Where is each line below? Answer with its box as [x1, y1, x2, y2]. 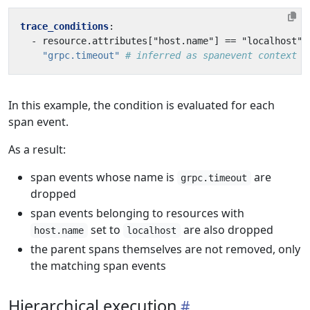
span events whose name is [30, 170, 177, 185]
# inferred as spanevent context [125, 50, 297, 61]
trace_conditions [20, 21, 109, 32]
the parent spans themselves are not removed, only [30, 241, 300, 257]
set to [87, 222, 123, 237]
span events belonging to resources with [30, 206, 244, 221]
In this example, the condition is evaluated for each [8, 98, 275, 113]
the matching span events [30, 258, 166, 273]
